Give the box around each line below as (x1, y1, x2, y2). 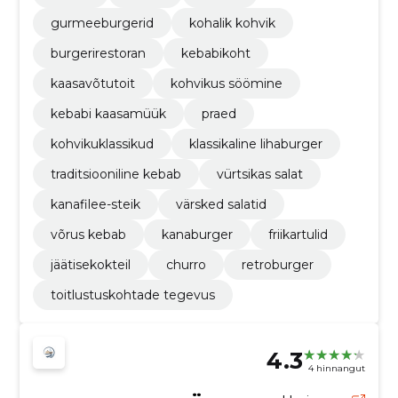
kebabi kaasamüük (50, 106, 166, 123)
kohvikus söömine (170, 76, 283, 92)
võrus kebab (50, 227, 126, 243)
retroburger (241, 257, 314, 274)
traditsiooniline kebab (50, 166, 181, 183)
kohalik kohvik (188, 15, 275, 32)
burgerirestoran (50, 45, 146, 62)
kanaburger (161, 227, 233, 243)
